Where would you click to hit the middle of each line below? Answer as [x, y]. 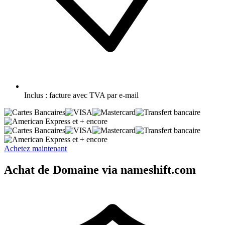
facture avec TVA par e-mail [94, 95]
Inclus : [36, 95]
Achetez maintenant [35, 148]
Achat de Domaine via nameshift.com [100, 170]
